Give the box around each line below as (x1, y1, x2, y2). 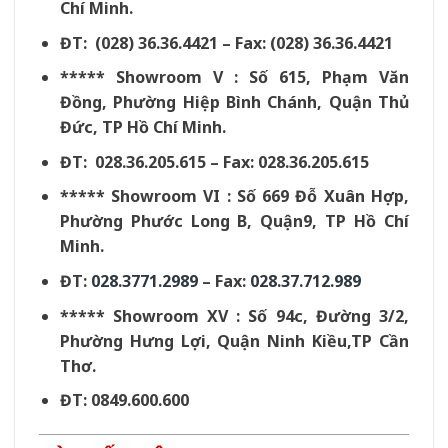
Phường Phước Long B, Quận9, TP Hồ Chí (59, 210, 409, 233)
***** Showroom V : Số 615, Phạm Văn (59, 66, 409, 89)
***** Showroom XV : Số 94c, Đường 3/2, (59, 304, 409, 327)
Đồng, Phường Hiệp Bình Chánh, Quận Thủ (59, 91, 409, 114)
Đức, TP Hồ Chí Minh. (59, 116, 226, 139)
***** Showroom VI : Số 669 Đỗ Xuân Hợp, (59, 185, 409, 208)
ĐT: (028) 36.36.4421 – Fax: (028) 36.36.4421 (59, 31, 393, 54)
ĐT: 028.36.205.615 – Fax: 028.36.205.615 (59, 150, 369, 173)
